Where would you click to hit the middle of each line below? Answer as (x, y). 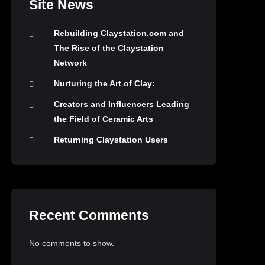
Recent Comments (89, 215)
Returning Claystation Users (111, 139)
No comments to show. (72, 243)
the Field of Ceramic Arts (104, 119)
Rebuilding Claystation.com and (119, 33)
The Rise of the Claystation (109, 48)
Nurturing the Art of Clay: (105, 83)
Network (71, 62)
